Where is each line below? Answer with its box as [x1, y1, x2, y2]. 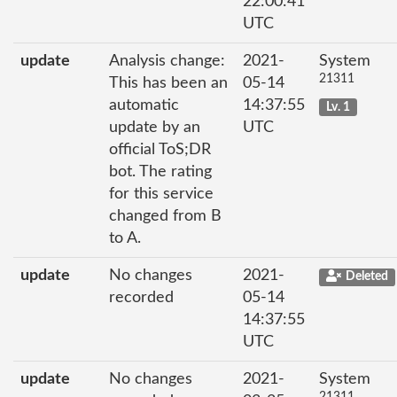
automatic [109, 97, 179, 114]
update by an [109, 120, 200, 136]
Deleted [345, 270, 388, 284]
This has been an [109, 75, 228, 92]
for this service [109, 186, 214, 203]
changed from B [109, 208, 222, 225]
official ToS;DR [109, 142, 211, 159]
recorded [109, 290, 174, 307]
